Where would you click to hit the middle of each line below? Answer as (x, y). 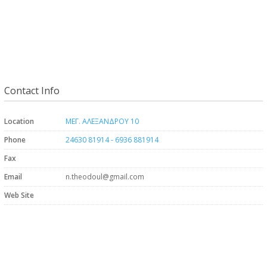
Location (19, 121)
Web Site (19, 195)
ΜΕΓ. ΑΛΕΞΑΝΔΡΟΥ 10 (102, 121)
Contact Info (32, 91)
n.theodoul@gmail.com (105, 177)
